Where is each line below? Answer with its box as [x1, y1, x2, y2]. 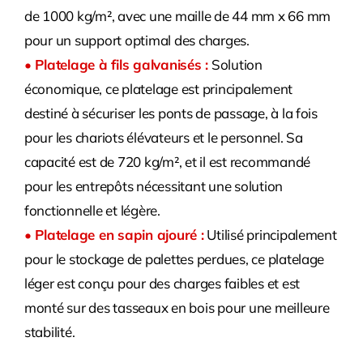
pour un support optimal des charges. [23, 32, 250, 49]
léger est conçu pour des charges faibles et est [23, 275, 300, 292]
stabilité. [23, 323, 75, 340]
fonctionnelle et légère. [23, 202, 160, 219]
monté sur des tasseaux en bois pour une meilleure [23, 299, 330, 316]
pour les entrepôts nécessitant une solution [23, 177, 284, 194]
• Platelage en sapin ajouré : [23, 226, 204, 243]
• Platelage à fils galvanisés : [23, 56, 209, 73]
